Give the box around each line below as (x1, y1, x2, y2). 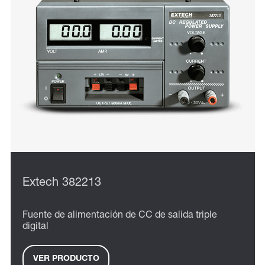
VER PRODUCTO (33, 255, 99, 264)
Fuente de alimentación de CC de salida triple (22, 211, 217, 221)
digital (22, 222, 49, 232)
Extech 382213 (22, 177, 101, 189)
